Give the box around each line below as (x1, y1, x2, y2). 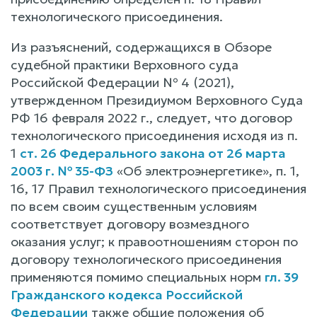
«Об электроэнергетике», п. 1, (113, 162, 299, 179)
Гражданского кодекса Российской (11, 286, 243, 303)
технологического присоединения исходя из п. (11, 127, 298, 144)
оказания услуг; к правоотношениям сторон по (11, 233, 298, 250)
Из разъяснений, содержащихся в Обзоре (11, 38, 272, 55)
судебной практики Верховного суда (11, 56, 238, 73)
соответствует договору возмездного (11, 215, 249, 232)
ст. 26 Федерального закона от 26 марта (20, 144, 286, 161)
